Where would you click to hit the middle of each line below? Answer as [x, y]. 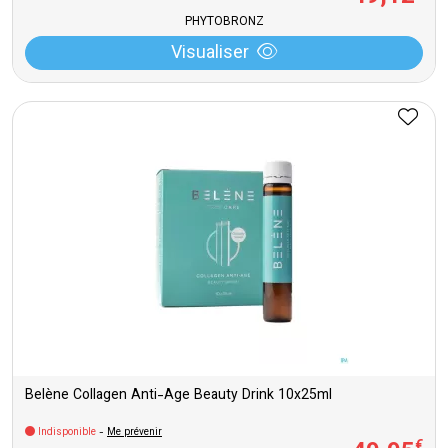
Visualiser [210, 54]
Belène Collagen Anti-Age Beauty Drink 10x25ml [178, 396]
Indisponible [67, 432]
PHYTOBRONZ [224, 22]
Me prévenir [134, 432]
